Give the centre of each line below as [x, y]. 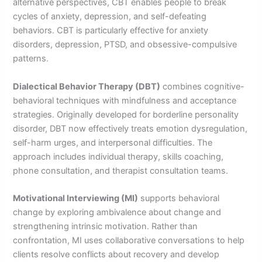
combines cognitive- [203, 86]
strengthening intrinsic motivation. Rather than [106, 227]
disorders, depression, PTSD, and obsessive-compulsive [125, 45]
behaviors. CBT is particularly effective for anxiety [111, 31]
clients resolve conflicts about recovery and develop [116, 255]
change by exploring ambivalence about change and [117, 213]
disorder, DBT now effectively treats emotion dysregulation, [130, 128]
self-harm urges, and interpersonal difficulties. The [113, 142]
